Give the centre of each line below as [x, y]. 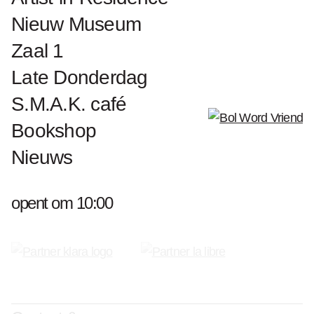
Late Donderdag [80, 77]
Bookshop [54, 131]
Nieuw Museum [76, 24]
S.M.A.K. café [69, 104]
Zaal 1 [37, 51]
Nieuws [42, 157]
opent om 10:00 [62, 203]
